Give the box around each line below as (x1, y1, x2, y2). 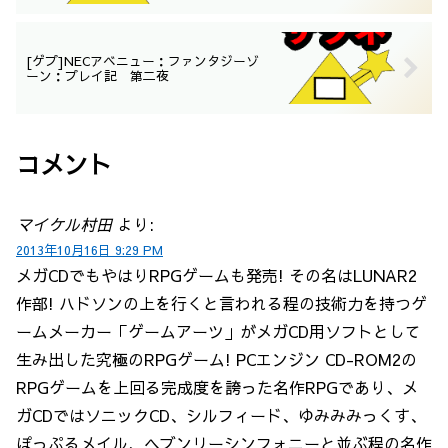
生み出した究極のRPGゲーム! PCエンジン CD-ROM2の (16, 348, 417, 371)
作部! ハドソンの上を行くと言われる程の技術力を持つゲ (16, 292, 427, 315)
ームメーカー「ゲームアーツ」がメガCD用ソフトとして (16, 320, 421, 343)
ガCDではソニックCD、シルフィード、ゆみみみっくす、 (16, 404, 426, 427)
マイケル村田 (16, 213, 112, 236)
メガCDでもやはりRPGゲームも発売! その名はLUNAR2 (16, 264, 417, 287)
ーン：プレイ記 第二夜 (26, 67, 169, 85)
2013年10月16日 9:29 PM (16, 241, 163, 259)
